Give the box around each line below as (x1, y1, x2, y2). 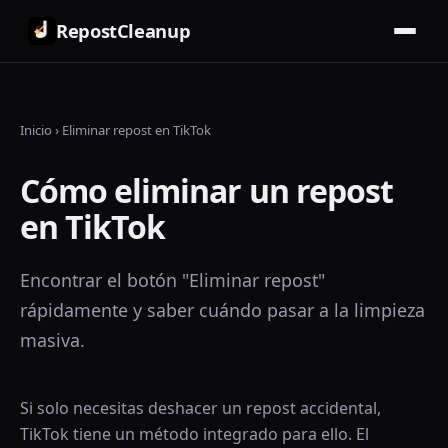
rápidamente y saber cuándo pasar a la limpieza (20, 298, 425, 322)
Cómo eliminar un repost (20, 169, 393, 212)
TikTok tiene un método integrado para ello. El (20, 423, 369, 445)
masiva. (20, 328, 85, 352)
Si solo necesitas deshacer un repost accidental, (20, 397, 381, 419)
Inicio (20, 121, 52, 139)
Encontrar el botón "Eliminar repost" (20, 268, 325, 292)
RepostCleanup (56, 18, 191, 43)
